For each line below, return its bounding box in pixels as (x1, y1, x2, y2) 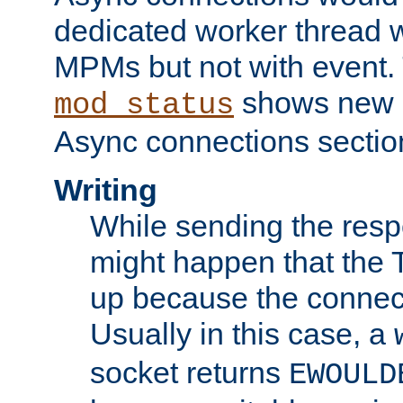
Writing (54, 173, 157, 208)
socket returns (90, 355, 289, 390)
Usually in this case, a (90, 317, 394, 352)
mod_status (54, 88, 234, 123)
